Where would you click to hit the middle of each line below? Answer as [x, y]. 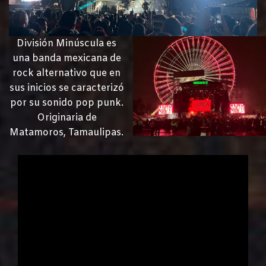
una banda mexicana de [66, 59]
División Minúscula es [66, 44]
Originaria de [66, 118]
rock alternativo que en [66, 74]
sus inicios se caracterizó [66, 88]
